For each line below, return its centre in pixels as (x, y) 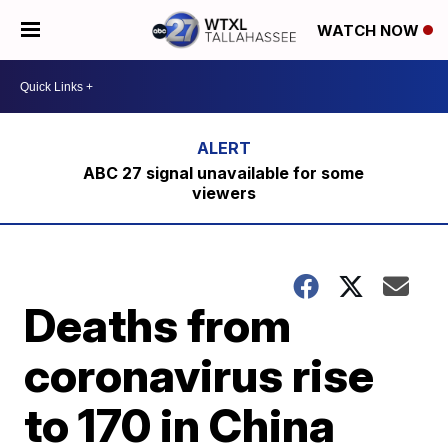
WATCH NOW (370, 31)
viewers (223, 193)
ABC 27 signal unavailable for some (224, 173)
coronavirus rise (199, 375)
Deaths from (158, 325)
